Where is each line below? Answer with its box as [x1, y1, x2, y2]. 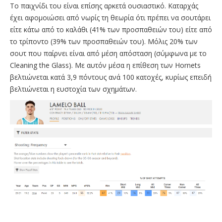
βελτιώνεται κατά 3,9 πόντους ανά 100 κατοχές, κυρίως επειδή [10, 72, 212, 82]
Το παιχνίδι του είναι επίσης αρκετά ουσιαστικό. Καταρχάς [10, 1, 198, 11]
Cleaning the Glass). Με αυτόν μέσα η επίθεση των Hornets [10, 60, 201, 70]
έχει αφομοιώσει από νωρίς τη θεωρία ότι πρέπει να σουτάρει [10, 13, 211, 23]
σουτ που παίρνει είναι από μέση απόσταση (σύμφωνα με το [10, 49, 207, 58]
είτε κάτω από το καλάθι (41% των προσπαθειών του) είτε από [10, 25, 212, 35]
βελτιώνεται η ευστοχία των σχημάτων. [10, 84, 137, 94]
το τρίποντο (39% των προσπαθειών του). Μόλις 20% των [10, 37, 198, 47]
